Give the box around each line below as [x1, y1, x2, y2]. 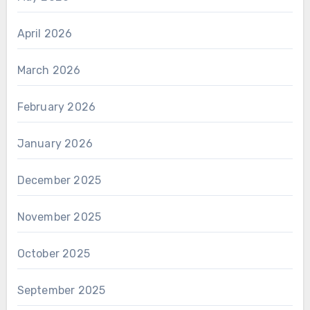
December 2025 [17, 173, 102, 187]
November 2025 [17, 210, 102, 224]
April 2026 [17, 26, 73, 40]
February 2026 [17, 100, 96, 113]
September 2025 [17, 283, 106, 297]
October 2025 [17, 246, 90, 260]
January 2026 [17, 136, 93, 150]
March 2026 [17, 63, 81, 77]
